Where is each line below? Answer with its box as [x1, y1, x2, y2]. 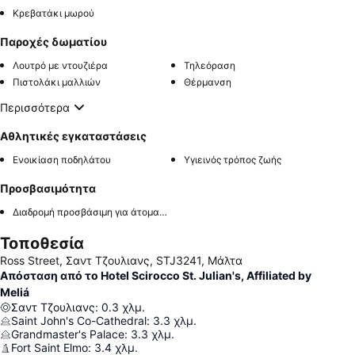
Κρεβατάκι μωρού [13, 7, 94, 19]
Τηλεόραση [184, 59, 235, 71]
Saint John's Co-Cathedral [11, 314, 147, 327]
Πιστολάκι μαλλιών [13, 76, 101, 88]
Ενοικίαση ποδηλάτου [13, 154, 111, 166]
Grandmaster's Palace [11, 327, 124, 341]
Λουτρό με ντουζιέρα [13, 59, 108, 71]
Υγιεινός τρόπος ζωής [184, 154, 281, 166]
